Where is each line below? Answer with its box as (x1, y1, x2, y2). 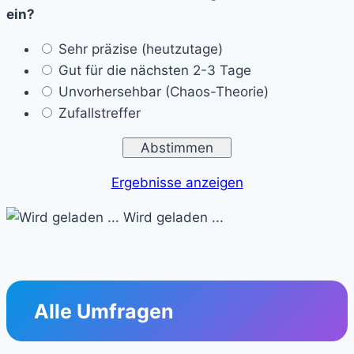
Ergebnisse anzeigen (111, 174, 243, 190)
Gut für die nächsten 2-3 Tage (58, 62, 251, 78)
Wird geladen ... (119, 209, 224, 225)
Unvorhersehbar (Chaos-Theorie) (58, 83, 269, 100)
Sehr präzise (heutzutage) (58, 40, 223, 57)
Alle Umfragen (34, 299, 175, 323)
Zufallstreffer (58, 104, 141, 121)
